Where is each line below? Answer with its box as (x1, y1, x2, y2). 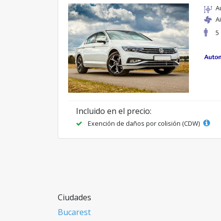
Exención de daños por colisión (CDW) (86, 118, 201, 128)
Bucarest (58, 206, 91, 218)
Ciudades (58, 191, 91, 203)
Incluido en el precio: (76, 105, 151, 116)
